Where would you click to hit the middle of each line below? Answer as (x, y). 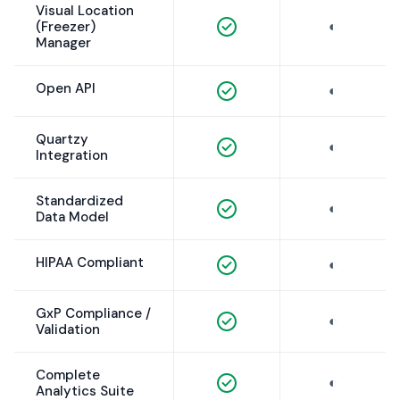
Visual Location (85, 11)
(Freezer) (66, 27)
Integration (72, 156)
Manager (63, 43)
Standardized (79, 201)
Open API (66, 89)
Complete (68, 375)
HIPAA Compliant (90, 263)
